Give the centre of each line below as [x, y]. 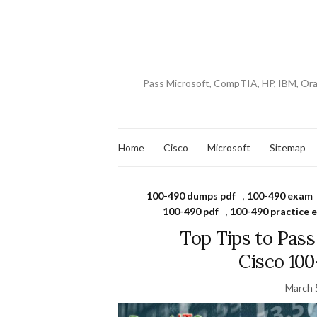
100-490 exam [280, 196]
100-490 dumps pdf [191, 196]
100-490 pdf [190, 211]
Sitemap [288, 147]
